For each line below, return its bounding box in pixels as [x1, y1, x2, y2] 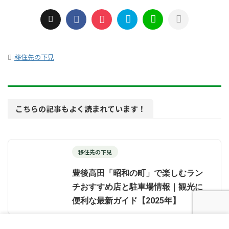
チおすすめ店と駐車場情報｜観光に [72, 182, 203, 192]
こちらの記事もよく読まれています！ [15, 103, 146, 114]
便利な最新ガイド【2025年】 [72, 196, 180, 206]
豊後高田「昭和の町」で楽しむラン [72, 168, 203, 178]
